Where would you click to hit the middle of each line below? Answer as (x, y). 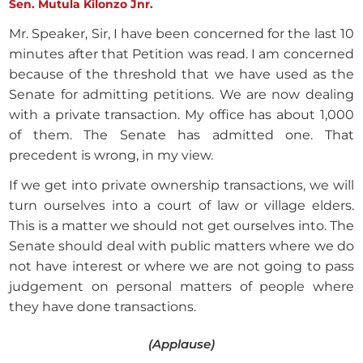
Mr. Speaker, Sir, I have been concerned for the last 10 (181, 34)
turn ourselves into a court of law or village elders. (181, 206)
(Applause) (181, 344)
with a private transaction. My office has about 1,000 (181, 115)
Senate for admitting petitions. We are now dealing (181, 95)
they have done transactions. (103, 307)
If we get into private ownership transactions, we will (181, 186)
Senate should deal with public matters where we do (181, 246)
